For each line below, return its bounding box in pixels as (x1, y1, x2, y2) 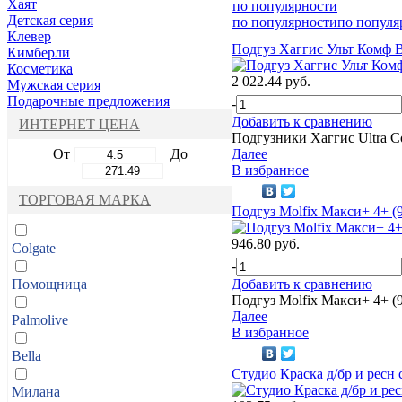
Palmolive (12, 311, 68, 328)
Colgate (12, 240, 56, 256)
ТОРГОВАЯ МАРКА (19, 191, 151, 207)
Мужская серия (7, 76, 100, 92)
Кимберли (7, 44, 70, 60)
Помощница (12, 275, 87, 292)
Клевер (7, 28, 51, 44)
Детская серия (7, 12, 93, 28)
